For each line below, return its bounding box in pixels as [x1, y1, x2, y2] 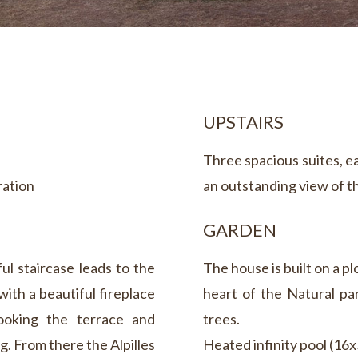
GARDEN [202, 219, 276, 241]
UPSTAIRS [202, 110, 284, 133]
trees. [202, 310, 240, 328]
